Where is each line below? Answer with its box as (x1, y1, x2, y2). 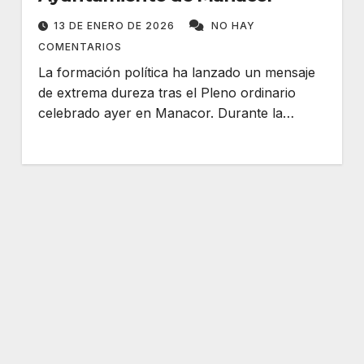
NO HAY (210, 19, 255, 32)
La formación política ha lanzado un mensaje (37, 64, 315, 80)
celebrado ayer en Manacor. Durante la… (37, 105, 294, 121)
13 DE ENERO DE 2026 (53, 19, 178, 32)
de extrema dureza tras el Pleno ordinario (37, 84, 296, 101)
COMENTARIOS (37, 41, 122, 53)
